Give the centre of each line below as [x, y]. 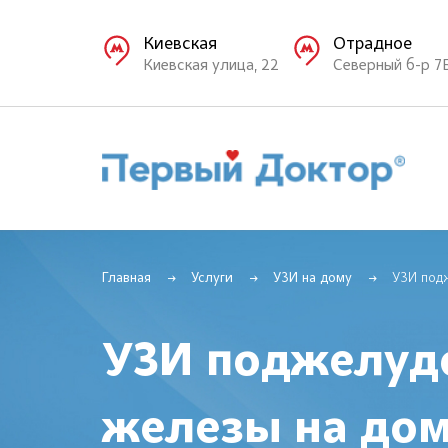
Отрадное [373, 44]
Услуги [212, 279]
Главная [126, 279]
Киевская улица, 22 [211, 65]
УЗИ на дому [312, 279]
